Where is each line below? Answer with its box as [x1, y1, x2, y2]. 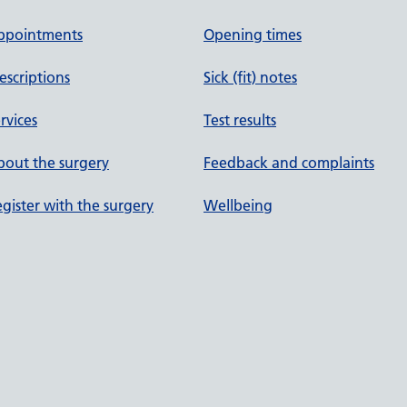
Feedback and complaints [203, 154, 374, 172]
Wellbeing [203, 196, 273, 214]
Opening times [203, 25, 302, 44]
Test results [203, 111, 276, 129]
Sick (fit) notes [203, 68, 297, 86]
